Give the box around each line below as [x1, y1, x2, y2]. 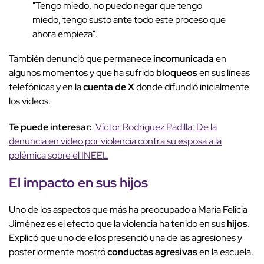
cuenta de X [83, 80, 134, 93]
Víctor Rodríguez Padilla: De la [94, 120, 217, 133]
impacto [24, 173, 75, 192]
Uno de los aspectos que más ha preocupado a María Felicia [9, 203, 247, 216]
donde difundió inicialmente [134, 80, 249, 93]
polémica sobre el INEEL [9, 148, 108, 161]
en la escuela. [197, 245, 253, 258]
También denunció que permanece [9, 52, 153, 65]
